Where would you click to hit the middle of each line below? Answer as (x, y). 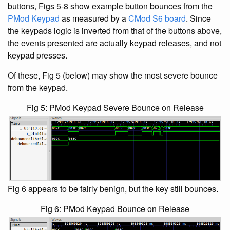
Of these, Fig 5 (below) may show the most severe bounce (113, 75)
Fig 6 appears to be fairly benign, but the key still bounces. (113, 189)
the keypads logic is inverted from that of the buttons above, (115, 31)
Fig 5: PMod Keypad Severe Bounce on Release (115, 108)
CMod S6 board (157, 18)
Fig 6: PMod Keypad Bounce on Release (115, 209)
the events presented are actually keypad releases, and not (114, 43)
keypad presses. (37, 55)
